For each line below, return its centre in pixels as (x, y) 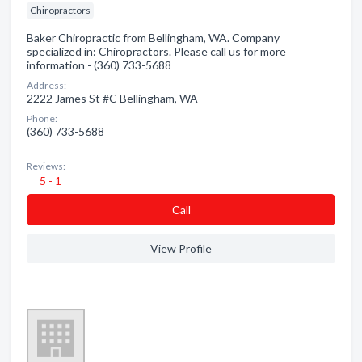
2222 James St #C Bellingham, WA (112, 98)
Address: (46, 85)
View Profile (181, 248)
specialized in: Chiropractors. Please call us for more (156, 51)
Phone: (42, 118)
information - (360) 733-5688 (99, 65)
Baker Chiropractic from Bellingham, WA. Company (153, 38)
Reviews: (46, 166)
